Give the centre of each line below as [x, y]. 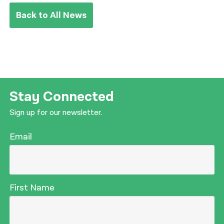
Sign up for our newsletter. [56, 113]
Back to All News [51, 15]
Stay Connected [62, 97]
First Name [32, 187]
